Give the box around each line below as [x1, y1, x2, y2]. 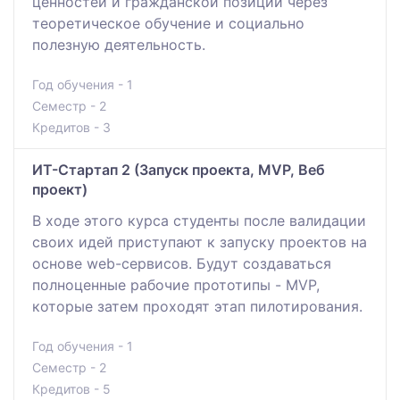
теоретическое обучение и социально [32, 13, 304, 32]
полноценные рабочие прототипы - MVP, [32, 275, 320, 294]
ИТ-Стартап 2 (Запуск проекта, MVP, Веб [32, 160, 325, 179]
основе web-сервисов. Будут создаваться [32, 254, 331, 272]
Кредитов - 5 [32, 380, 111, 396]
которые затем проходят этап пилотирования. [32, 296, 362, 315]
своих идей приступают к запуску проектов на [32, 232, 367, 251]
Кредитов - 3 [32, 119, 111, 135]
